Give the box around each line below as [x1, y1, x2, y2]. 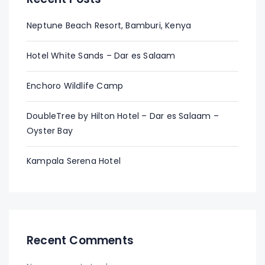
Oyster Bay [27, 125, 73, 137]
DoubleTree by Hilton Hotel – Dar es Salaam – [27, 110, 219, 122]
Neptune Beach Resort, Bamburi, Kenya [27, 20, 192, 31]
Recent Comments [27, 232, 134, 248]
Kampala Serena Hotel [27, 155, 121, 167]
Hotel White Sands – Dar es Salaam [27, 50, 176, 62]
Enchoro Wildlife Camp [27, 80, 124, 92]
